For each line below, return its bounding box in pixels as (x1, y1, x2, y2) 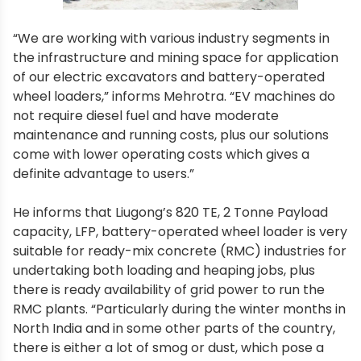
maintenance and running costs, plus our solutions (13, 125, 329, 144)
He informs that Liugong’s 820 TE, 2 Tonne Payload (13, 202, 328, 222)
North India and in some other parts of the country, (13, 318, 335, 338)
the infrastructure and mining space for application (13, 48, 338, 67)
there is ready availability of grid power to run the (13, 280, 325, 299)
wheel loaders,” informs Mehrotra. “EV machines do (13, 86, 335, 106)
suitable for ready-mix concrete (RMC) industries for (13, 241, 346, 260)
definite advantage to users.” (13, 164, 194, 183)
